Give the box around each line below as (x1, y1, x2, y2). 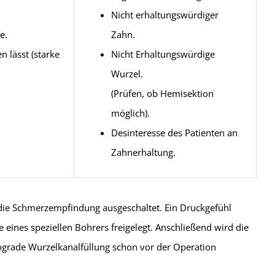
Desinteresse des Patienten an (110, 126, 238, 139)
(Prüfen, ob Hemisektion (110, 87, 214, 99)
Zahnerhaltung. (110, 146, 176, 158)
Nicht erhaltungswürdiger (110, 9, 219, 21)
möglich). (110, 107, 150, 119)
